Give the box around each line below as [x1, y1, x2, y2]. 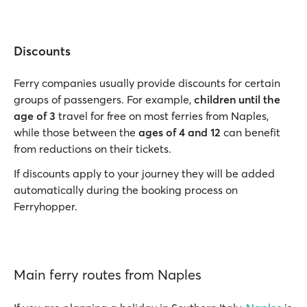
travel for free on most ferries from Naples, [56, 109, 269, 123]
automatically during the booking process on [14, 183, 238, 197]
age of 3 [14, 109, 56, 123]
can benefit [223, 125, 280, 139]
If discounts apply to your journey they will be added [14, 167, 275, 180]
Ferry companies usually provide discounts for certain [14, 76, 280, 90]
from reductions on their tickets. [14, 142, 174, 156]
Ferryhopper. [14, 199, 80, 213]
